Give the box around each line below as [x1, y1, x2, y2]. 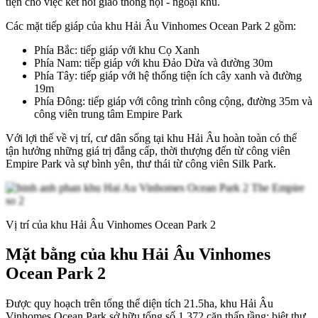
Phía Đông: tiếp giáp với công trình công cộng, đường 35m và [34, 94, 312, 107]
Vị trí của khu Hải [6, 218, 89, 231]
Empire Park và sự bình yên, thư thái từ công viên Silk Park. [6, 157, 276, 170]
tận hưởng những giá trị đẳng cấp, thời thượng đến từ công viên [6, 144, 290, 157]
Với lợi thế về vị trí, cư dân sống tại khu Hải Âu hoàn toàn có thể [6, 131, 297, 144]
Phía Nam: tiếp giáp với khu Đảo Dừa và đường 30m [34, 56, 273, 69]
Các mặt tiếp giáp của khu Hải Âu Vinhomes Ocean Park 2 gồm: [6, 19, 299, 32]
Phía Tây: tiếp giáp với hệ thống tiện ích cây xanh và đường [34, 69, 302, 82]
